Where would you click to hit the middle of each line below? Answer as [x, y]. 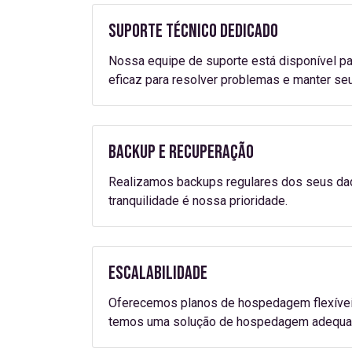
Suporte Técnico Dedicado [193, 31]
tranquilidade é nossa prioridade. [198, 201]
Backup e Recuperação [181, 152]
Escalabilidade [158, 273]
